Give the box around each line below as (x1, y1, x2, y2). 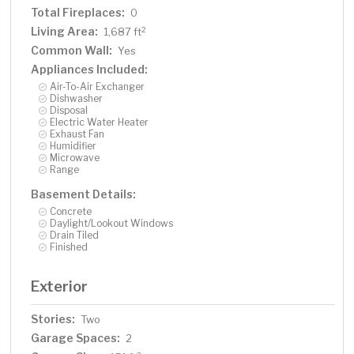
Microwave (50, 152, 100, 164)
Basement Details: (31, 187, 137, 201)
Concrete (50, 205, 92, 218)
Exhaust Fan (50, 128, 105, 141)
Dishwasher (50, 92, 104, 105)
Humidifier (50, 140, 97, 153)
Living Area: (31, 24, 99, 39)
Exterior (31, 277, 88, 296)
